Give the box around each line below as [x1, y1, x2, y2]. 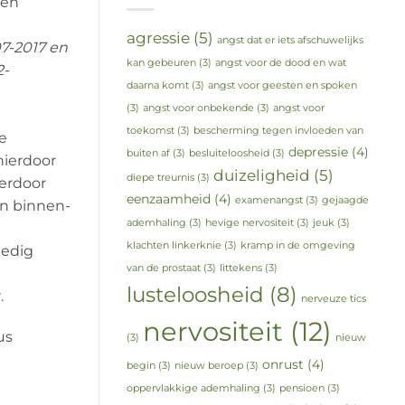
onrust [261, 356, 304, 373]
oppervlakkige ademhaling [126, 382, 260, 395]
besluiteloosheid [188, 147, 269, 160]
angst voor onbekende [142, 102, 254, 115]
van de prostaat [126, 262, 201, 275]
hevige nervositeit [204, 217, 294, 230]
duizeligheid [212, 165, 310, 185]
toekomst [126, 125, 174, 137]
